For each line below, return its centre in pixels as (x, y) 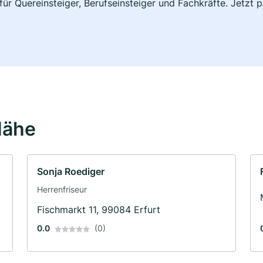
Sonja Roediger (71, 171)
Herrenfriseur (62, 189)
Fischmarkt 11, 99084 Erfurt (99, 209)
